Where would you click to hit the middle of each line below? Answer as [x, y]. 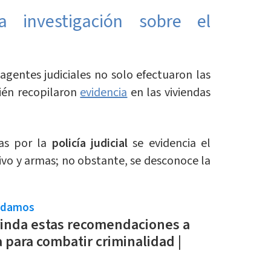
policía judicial [92, 144]
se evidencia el [172, 144]
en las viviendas [169, 93]
